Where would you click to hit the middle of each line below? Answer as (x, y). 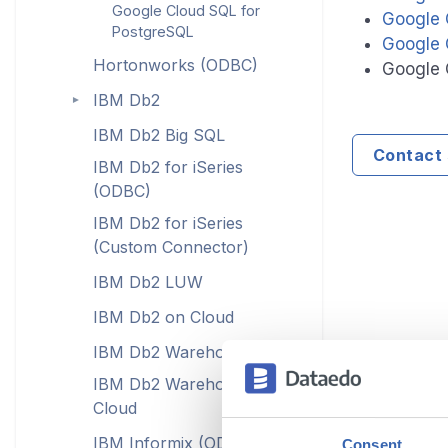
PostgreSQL (153, 31)
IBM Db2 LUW (147, 281)
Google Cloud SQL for (186, 10)
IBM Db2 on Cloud (163, 316)
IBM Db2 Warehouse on (184, 384)
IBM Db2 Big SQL (158, 134)
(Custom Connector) (170, 247)
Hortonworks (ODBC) (175, 64)
